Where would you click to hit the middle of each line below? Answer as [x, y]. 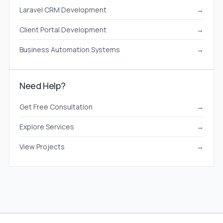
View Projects [42, 147]
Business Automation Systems [69, 50]
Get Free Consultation [56, 107]
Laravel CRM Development [63, 10]
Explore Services [47, 127]
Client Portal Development [63, 30]
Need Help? [42, 86]
